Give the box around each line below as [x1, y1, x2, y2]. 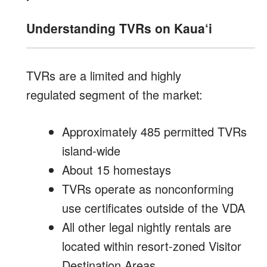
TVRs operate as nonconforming [62, 180, 234, 197]
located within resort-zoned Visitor [62, 237, 241, 254]
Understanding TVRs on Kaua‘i [26, 19, 212, 37]
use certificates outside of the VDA [62, 199, 245, 216]
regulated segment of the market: [26, 86, 203, 103]
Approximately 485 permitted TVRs [62, 123, 247, 140]
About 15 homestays [62, 161, 171, 178]
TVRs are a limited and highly [26, 67, 181, 84]
